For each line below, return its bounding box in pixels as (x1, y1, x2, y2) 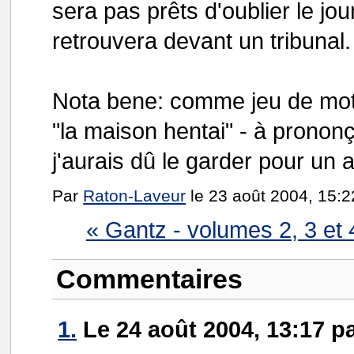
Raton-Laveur (83, 186, 186, 205)
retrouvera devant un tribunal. (52, 28, 352, 54)
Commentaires (56, 263, 243, 294)
